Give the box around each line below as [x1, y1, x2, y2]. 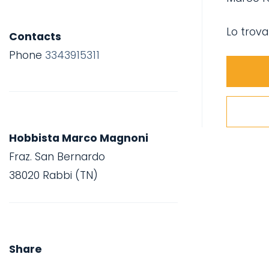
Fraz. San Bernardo [9, 149, 105, 164]
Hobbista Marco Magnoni [9, 130, 148, 145]
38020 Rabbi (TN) [9, 168, 98, 183]
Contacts [9, 29, 61, 44]
